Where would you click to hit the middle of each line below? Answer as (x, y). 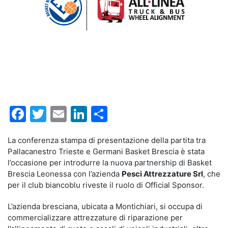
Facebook (64, 114)
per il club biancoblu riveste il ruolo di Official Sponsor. (106, 185)
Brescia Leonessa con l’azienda (65, 174)
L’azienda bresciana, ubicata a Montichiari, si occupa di (105, 207)
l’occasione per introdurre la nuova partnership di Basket (110, 163)
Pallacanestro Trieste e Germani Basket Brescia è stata (106, 152)
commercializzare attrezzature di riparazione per (95, 218)
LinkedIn (119, 114)
